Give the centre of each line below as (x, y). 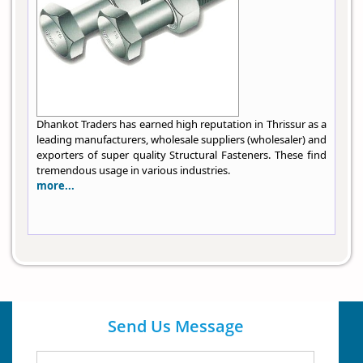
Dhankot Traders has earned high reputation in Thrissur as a (181, 124)
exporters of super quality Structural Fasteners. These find (181, 155)
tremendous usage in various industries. (133, 171)
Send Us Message (175, 327)
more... (56, 186)
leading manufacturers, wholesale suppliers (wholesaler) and (181, 140)
